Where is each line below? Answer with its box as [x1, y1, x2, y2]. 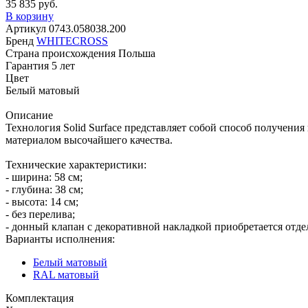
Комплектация [5, 291, 74, 304]
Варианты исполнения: [5, 232, 115, 245]
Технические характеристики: [5, 158, 146, 170]
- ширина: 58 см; [5, 170, 82, 183]
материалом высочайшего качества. [5, 133, 173, 146]
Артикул [5, 22, 46, 34]
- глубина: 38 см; [5, 183, 83, 195]
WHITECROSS [36, 34, 108, 47]
